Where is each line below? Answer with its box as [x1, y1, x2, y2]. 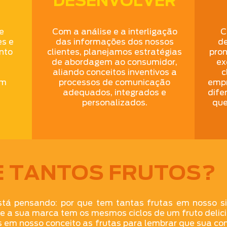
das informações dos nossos [55, 37, 174, 47]
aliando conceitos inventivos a [52, 67, 177, 77]
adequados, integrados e [63, 88, 167, 97]
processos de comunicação [59, 78, 171, 87]
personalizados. [82, 98, 147, 107]
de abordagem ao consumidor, [52, 57, 178, 67]
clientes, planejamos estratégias [47, 47, 182, 57]
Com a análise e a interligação [52, 27, 177, 36]
